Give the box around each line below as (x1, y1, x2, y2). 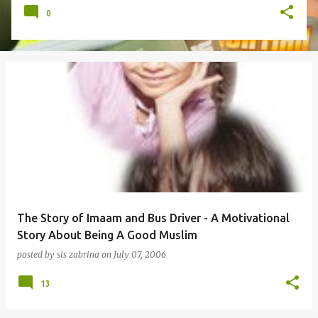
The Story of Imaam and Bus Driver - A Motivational (17, 212, 290, 224)
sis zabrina (57, 249, 99, 260)
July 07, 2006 (114, 249, 166, 260)
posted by (17, 249, 57, 260)
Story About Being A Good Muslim (17, 229, 197, 241)
